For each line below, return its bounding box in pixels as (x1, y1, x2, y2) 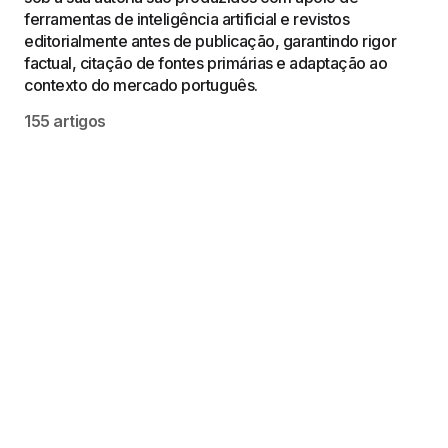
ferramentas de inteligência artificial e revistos (24, 9, 350, 29)
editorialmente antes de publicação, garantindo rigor (24, 31, 397, 51)
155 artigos (24, 111, 106, 131)
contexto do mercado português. (24, 75, 258, 95)
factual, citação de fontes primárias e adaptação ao (24, 53, 388, 73)
